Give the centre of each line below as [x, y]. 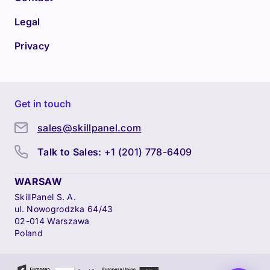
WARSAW [38, 181]
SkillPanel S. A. [46, 197]
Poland [29, 233]
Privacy [32, 46]
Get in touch [43, 104]
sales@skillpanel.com [89, 128]
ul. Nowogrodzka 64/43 [64, 209]
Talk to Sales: [70, 152]
